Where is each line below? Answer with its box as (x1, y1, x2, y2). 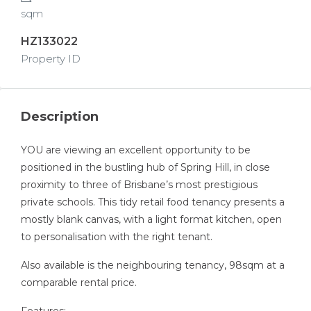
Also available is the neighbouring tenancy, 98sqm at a (21, 259, 285, 271)
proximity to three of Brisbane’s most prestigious (21, 178, 258, 191)
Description (21, 109, 99, 124)
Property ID (21, 52, 81, 65)
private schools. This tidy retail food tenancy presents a (21, 196, 285, 208)
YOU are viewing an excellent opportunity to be (21, 144, 251, 156)
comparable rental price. (21, 276, 137, 289)
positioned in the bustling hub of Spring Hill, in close (21, 161, 270, 174)
